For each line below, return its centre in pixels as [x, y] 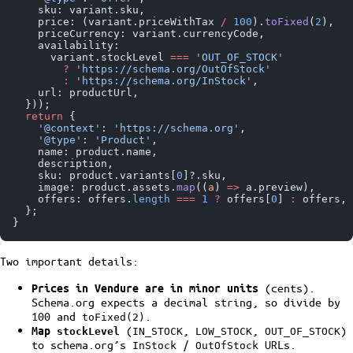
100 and [57, 316]
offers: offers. [72, 199]
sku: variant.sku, [79, 10]
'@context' [57, 128]
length [151, 199]
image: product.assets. [95, 188]
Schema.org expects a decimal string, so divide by [186, 302]
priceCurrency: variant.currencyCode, [139, 34]
